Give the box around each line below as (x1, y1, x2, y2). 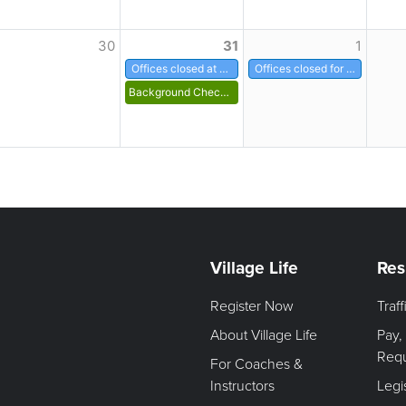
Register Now (209, 297, 294, 316)
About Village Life (209, 326, 317, 345)
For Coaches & (209, 355, 303, 374)
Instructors (209, 377, 275, 396)
